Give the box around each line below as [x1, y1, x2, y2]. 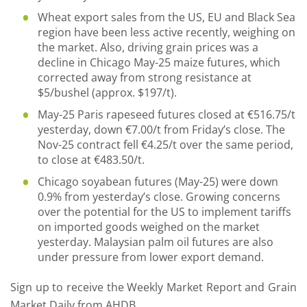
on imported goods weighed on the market [38, 219, 260, 234]
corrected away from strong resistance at [38, 70, 251, 85]
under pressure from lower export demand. [38, 249, 264, 265]
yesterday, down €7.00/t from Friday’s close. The [38, 122, 285, 137]
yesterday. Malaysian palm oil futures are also [38, 234, 273, 249]
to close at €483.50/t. [38, 152, 145, 167]
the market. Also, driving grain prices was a [38, 40, 258, 55]
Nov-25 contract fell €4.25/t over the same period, [38, 137, 293, 152]
